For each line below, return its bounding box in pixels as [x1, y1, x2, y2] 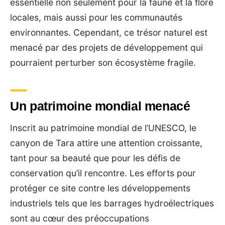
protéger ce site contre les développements [10, 182, 190, 193]
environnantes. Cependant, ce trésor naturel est [10, 27, 207, 38]
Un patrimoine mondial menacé [10, 98, 190, 113]
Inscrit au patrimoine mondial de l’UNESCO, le [10, 122, 196, 133]
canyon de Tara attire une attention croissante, [10, 137, 202, 148]
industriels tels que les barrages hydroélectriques [10, 197, 214, 208]
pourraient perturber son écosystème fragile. [10, 57, 196, 68]
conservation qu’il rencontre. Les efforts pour [10, 167, 196, 178]
